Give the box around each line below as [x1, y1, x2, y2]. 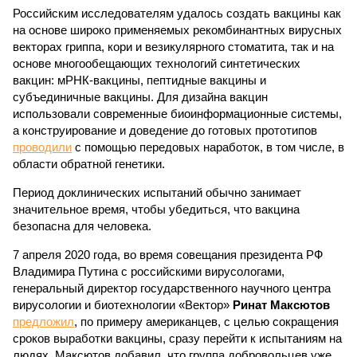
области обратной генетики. [13, 157, 165, 171]
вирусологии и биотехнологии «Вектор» [13, 298, 233, 312]
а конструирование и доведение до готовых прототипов [13, 124, 317, 137]
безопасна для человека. [13, 219, 151, 233]
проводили [13, 140, 72, 154]
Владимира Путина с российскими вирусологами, [13, 265, 284, 278]
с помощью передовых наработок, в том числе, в [72, 140, 344, 154]
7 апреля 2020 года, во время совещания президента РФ [13, 248, 323, 261]
